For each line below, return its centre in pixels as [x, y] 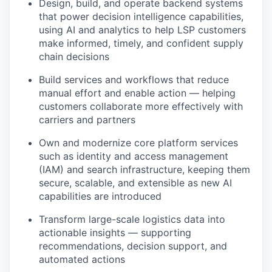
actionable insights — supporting [115, 233]
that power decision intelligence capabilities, [141, 16]
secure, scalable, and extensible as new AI [135, 183]
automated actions [82, 259]
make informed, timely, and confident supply [141, 43]
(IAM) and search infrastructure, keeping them [144, 169]
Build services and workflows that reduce [134, 80]
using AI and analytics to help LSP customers [142, 30]
